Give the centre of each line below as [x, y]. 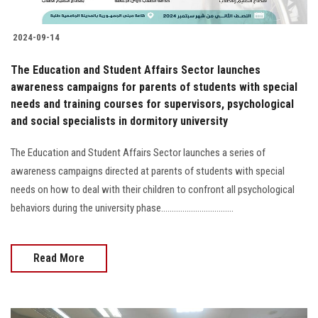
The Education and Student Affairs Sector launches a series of [138, 152]
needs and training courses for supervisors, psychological [152, 104]
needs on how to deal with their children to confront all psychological [153, 189]
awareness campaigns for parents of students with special [154, 87]
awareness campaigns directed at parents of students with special [148, 171]
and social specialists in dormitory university [119, 121]
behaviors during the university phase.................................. [122, 208]
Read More [59, 258]
